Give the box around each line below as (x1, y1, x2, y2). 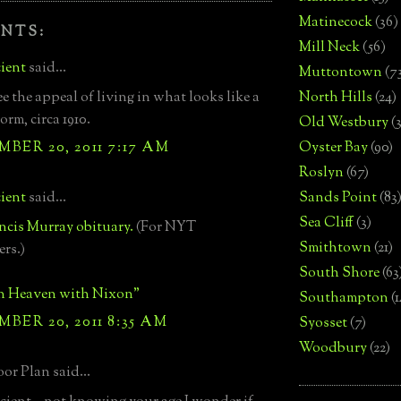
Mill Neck (299, 37, 360, 58)
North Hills (299, 87, 372, 108)
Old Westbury (299, 112, 388, 133)
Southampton (299, 287, 388, 309)
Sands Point (299, 187, 377, 209)
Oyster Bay (299, 137, 368, 158)
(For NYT (133, 217, 196, 238)
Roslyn (299, 162, 344, 183)
